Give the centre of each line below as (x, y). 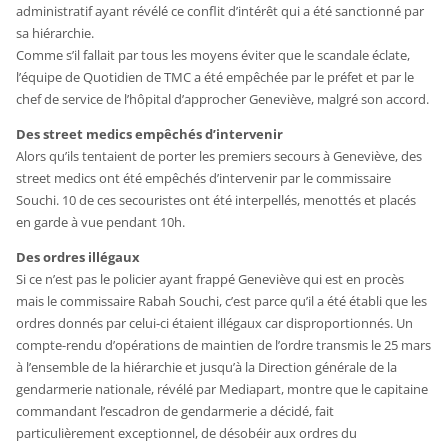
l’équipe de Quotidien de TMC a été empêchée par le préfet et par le (215, 76)
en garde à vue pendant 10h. (101, 221)
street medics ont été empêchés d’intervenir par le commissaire (204, 177)
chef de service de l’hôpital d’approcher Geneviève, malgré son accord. (223, 98)
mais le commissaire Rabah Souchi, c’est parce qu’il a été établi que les (222, 300)
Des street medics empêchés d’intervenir (150, 133)
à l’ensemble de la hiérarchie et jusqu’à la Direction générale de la (207, 366)
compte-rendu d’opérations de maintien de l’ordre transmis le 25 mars (224, 344)
